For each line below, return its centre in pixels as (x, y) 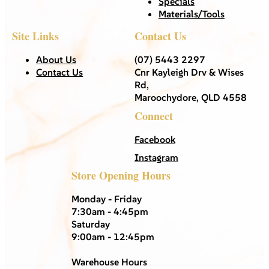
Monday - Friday (107, 198)
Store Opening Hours (121, 175)
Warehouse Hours (109, 261)
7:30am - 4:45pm (110, 211)
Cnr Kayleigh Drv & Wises (189, 72)
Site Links (36, 36)
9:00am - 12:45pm (113, 236)
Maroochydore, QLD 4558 (191, 97)
